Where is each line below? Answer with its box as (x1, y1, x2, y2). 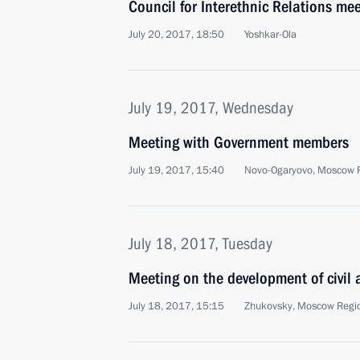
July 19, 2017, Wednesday (129, 98, 293, 117)
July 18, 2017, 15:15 (129, 299, 224, 313)
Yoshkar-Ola (244, 27, 297, 42)
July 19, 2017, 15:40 (129, 163, 224, 178)
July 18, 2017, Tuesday (129, 234, 272, 253)
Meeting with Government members (129, 133, 349, 152)
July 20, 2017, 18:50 (129, 27, 224, 42)
